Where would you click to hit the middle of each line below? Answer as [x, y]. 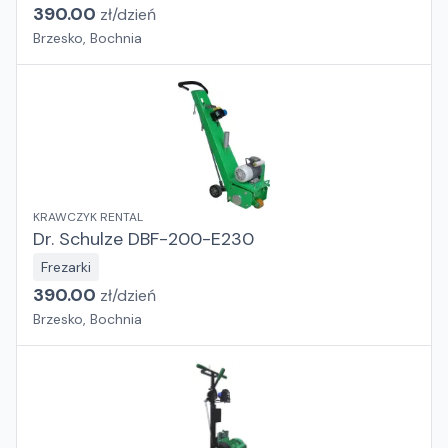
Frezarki [66, 267]
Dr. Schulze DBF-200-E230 [143, 239]
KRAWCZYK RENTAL [88, 217]
